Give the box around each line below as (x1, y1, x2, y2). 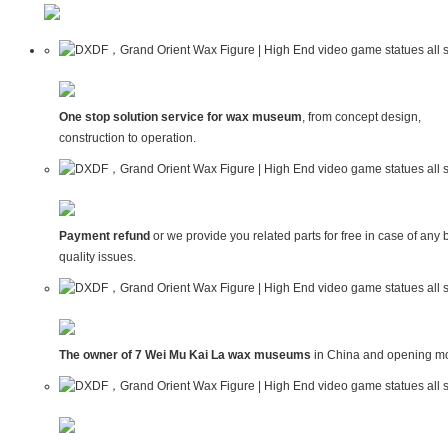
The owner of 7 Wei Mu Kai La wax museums (58, 348, 311, 363)
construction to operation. (58, 131, 196, 146)
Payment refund (58, 229, 153, 244)
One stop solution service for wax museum (58, 110, 302, 125)
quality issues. (58, 250, 136, 265)
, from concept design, (301, 110, 421, 125)
